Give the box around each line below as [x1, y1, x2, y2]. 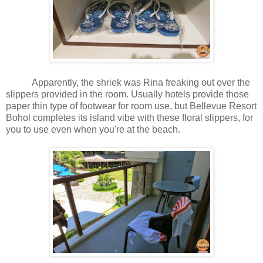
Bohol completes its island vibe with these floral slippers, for [6, 113, 253, 123]
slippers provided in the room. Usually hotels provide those [6, 89, 249, 100]
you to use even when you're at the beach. [6, 124, 183, 135]
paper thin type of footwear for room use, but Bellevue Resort [6, 101, 257, 112]
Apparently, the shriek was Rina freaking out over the [6, 77, 250, 88]
